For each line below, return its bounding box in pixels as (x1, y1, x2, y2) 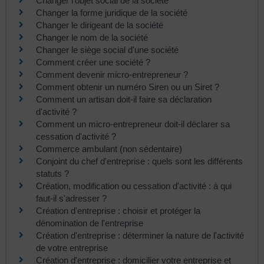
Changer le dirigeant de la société (36, 19, 163, 30)
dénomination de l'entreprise (36, 217, 143, 228)
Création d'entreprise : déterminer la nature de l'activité (36, 230, 244, 240)
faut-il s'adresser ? (36, 193, 107, 203)
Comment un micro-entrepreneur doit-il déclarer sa (36, 118, 230, 129)
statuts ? (36, 168, 69, 179)
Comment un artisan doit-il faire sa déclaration (36, 94, 212, 104)
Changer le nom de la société (36, 32, 148, 42)
